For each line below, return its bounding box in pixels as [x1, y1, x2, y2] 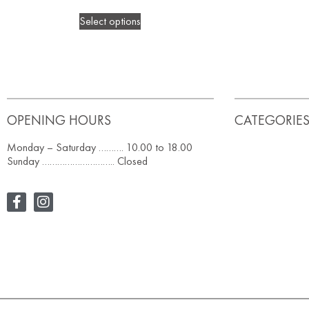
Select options [79, 14, 141, 29]
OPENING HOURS [7, 111, 111, 130]
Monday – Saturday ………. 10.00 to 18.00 [7, 140, 192, 155]
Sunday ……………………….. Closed [7, 154, 148, 169]
